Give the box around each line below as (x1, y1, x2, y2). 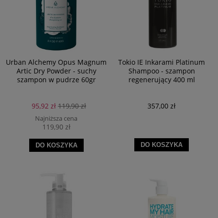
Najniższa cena (35, 114, 78, 123)
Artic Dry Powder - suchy (16, 66, 96, 76)
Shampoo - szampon (128, 66, 195, 76)
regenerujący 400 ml (128, 75, 195, 85)
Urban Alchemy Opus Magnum (6, 57, 107, 67)
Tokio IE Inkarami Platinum (118, 57, 205, 67)
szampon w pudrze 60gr (17, 75, 96, 85)
